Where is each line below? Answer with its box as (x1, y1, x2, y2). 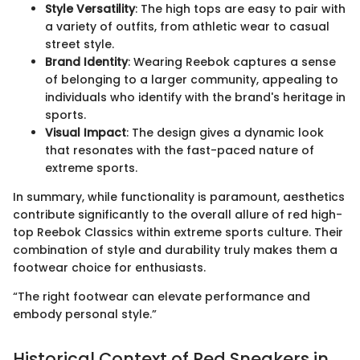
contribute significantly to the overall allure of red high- (13, 206, 342, 223)
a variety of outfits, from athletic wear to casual (45, 18, 329, 35)
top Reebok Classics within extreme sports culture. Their (13, 223, 343, 240)
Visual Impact (45, 124, 126, 141)
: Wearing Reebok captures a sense (128, 53, 336, 70)
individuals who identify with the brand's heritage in (45, 88, 346, 105)
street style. (45, 35, 114, 52)
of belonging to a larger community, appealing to (45, 71, 338, 88)
